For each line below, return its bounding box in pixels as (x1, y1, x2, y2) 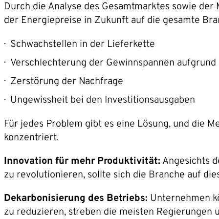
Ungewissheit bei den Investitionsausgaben (10, 93, 195, 107)
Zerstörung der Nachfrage (10, 75, 123, 88)
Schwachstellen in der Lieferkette (10, 38, 155, 51)
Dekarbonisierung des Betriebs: (4, 192, 148, 205)
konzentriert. (4, 131, 58, 144)
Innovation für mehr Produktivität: (4, 154, 160, 168)
